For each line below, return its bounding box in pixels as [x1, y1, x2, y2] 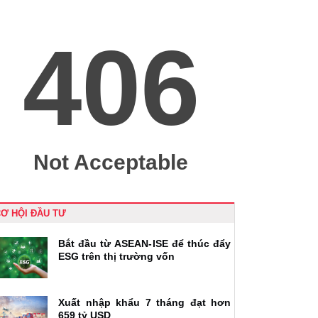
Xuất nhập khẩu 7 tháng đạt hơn [58, 296, 231, 308]
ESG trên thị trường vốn [58, 250, 175, 262]
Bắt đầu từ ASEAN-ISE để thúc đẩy [58, 237, 231, 249]
